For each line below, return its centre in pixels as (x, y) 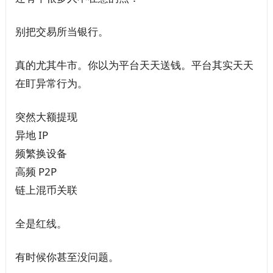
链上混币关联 (46, 190)
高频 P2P (36, 171)
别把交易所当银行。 (62, 31)
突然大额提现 (46, 116)
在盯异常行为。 (51, 83)
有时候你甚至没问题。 (67, 257)
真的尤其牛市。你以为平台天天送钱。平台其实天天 (134, 65)
